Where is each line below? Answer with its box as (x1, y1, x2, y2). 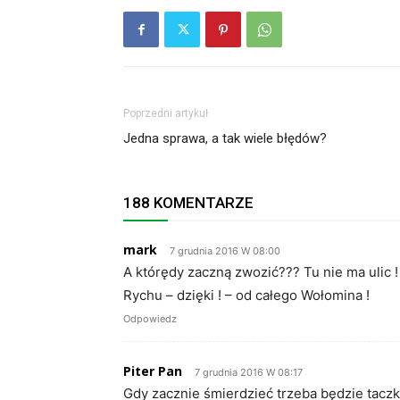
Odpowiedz (123, 312, 177, 326)
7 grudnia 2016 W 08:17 (195, 366, 303, 379)
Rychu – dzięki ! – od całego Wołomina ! (123, 287, 370, 304)
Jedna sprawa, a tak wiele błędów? (123, 130, 327, 147)
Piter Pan (123, 362, 182, 380)
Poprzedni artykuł (123, 107, 208, 121)
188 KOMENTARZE (123, 194, 254, 212)
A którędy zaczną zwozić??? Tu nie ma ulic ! (123, 263, 398, 281)
